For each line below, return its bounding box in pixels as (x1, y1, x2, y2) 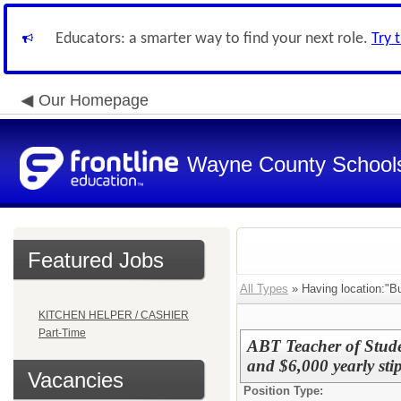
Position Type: (243, 384, 323, 397)
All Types (240, 282, 288, 295)
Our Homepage (38, 91, 149, 109)
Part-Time (38, 327, 86, 339)
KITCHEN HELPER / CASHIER (38, 309, 189, 321)
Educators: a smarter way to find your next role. (55, 30, 371, 47)
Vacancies (28, 368, 124, 392)
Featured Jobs (28, 248, 164, 272)
